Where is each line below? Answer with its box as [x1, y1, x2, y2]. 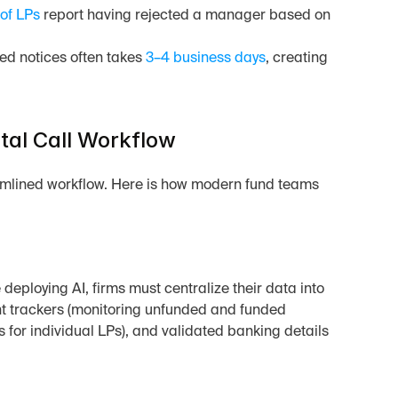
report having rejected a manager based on [39, 9, 330, 23]
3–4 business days [145, 52, 266, 66]
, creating [265, 52, 328, 66]
